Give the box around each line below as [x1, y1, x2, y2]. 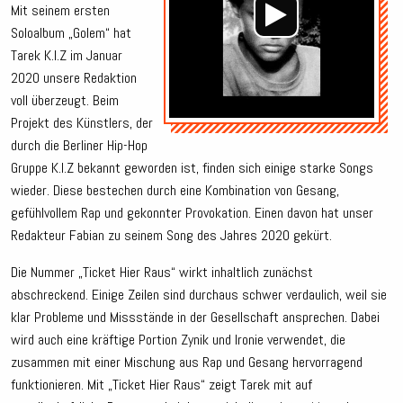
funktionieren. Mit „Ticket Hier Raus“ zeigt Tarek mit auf [11, 375, 312, 395]
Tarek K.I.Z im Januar [11, 46, 122, 66]
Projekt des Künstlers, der [11, 113, 153, 133]
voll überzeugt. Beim [11, 91, 119, 111]
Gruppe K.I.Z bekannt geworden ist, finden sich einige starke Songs [11, 158, 373, 178]
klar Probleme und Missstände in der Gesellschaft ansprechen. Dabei [11, 308, 380, 327]
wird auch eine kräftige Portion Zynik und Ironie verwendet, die [11, 330, 345, 350]
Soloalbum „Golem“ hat [11, 23, 131, 43]
